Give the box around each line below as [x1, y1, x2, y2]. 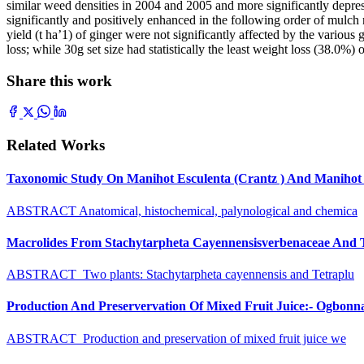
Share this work [6, 71, 112, 89]
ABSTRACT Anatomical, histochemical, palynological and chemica [6, 203, 357, 218]
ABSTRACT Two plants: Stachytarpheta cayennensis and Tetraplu [6, 267, 354, 282]
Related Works [6, 136, 105, 154]
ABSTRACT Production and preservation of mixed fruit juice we [6, 331, 346, 345]
